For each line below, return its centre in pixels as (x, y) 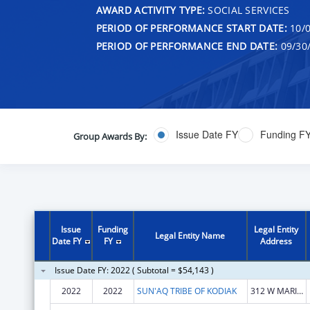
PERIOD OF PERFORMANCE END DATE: (187, 46)
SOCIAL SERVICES (247, 10)
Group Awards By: (110, 136)
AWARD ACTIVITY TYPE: (151, 10)
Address (276, 241)
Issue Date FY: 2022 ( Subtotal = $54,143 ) (134, 270)
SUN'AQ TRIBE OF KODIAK (186, 291)
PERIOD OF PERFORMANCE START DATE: (191, 28)
